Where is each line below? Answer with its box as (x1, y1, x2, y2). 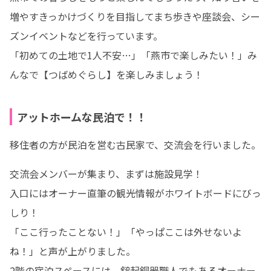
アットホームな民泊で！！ (17, 109, 147, 125)
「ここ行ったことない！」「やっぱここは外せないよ (10, 224, 242, 239)
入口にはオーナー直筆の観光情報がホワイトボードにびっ (10, 186, 261, 200)
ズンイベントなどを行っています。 (10, 28, 163, 43)
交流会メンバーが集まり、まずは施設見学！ (10, 166, 203, 181)
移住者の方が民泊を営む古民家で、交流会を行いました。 (10, 137, 261, 152)
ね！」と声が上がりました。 (10, 244, 135, 258)
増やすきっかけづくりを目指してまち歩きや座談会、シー (10, 9, 260, 24)
